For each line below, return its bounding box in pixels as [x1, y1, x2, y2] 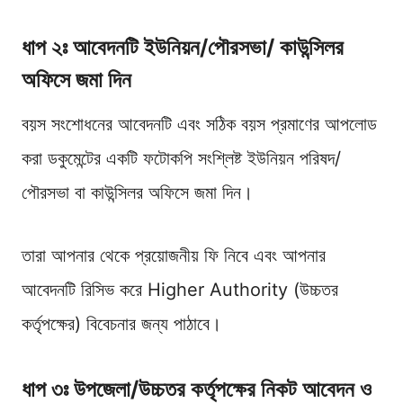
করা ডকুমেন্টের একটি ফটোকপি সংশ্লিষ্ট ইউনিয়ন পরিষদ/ [22, 147, 341, 169]
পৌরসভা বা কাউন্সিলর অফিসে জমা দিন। [22, 181, 253, 203]
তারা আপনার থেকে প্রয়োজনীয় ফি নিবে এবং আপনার [22, 244, 326, 266]
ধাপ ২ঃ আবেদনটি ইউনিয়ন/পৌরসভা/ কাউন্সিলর [22, 33, 344, 60]
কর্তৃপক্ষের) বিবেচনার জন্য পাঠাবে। [22, 312, 221, 335]
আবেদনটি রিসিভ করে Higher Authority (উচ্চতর [22, 278, 338, 300]
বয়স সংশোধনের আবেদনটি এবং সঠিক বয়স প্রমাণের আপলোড [22, 112, 377, 135]
